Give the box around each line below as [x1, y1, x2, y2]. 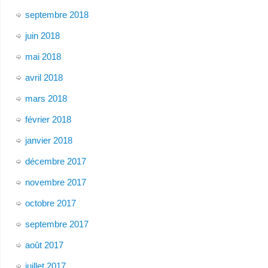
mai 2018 [25, 51, 61, 62]
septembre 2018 [25, 9, 89, 20]
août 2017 [25, 239, 63, 250]
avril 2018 [25, 72, 63, 83]
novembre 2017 [25, 176, 86, 187]
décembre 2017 [25, 156, 86, 166]
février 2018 [25, 114, 71, 124]
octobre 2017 [25, 197, 76, 208]
